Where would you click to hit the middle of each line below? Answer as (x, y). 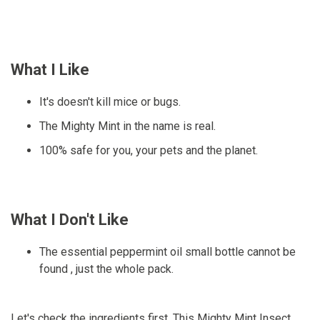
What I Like (50, 69)
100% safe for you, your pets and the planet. (149, 150)
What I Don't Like (70, 219)
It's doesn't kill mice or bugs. (110, 101)
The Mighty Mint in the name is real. (127, 126)
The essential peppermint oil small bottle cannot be (167, 251)
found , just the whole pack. (106, 269)
